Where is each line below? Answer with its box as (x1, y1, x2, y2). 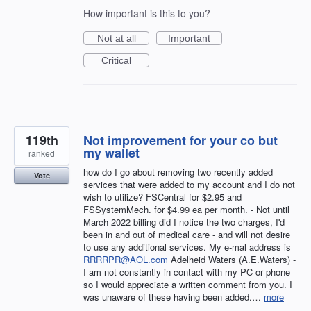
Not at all (96, 33, 136, 44)
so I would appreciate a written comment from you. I (83, 278, 292, 292)
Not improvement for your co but (83, 131, 278, 150)
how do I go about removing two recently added (83, 165, 273, 179)
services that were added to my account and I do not (83, 178, 295, 192)
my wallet (83, 144, 140, 162)
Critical (101, 55, 131, 67)
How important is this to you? (83, 6, 210, 21)
